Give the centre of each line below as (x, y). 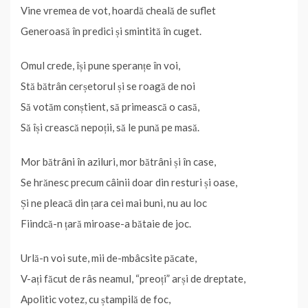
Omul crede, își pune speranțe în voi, (100, 65)
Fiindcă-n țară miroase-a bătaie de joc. (106, 223)
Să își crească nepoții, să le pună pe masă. (110, 127)
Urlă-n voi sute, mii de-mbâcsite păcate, (109, 258)
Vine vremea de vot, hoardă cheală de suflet (118, 10)
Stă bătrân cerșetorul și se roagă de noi (108, 86)
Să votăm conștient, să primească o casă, (110, 107)
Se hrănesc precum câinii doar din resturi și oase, (129, 182)
